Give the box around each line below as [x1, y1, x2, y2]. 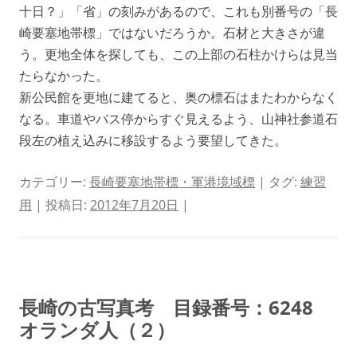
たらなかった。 [19, 66, 108, 84]
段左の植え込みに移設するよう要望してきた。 [19, 131, 287, 149]
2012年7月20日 [90, 195, 178, 214]
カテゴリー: [19, 172, 89, 190]
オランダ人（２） [19, 316, 175, 343]
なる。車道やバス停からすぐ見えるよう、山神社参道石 [19, 109, 338, 127]
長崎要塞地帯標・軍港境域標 [89, 172, 255, 190]
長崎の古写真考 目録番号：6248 [19, 293, 332, 320]
